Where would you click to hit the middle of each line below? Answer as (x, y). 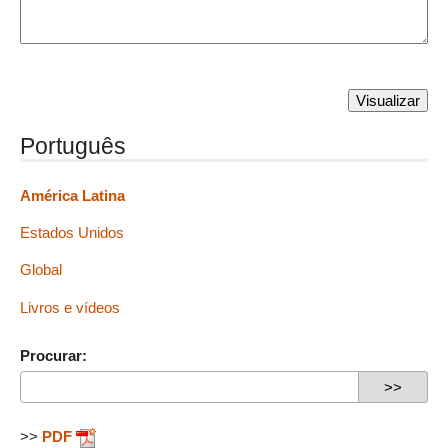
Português (73, 145)
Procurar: (53, 356)
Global (41, 270)
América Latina (72, 195)
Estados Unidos (72, 233)
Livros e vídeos (70, 307)
